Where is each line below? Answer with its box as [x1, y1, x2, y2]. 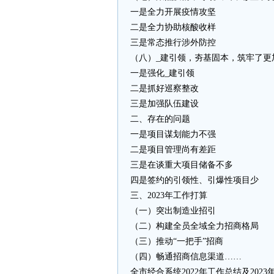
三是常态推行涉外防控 [130, 38, 216, 47]
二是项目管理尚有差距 [130, 145, 216, 154]
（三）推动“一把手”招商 [130, 237, 223, 246]
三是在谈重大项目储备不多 [130, 160, 233, 169]
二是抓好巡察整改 [130, 84, 199, 93]
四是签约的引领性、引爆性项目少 [130, 176, 259, 185]
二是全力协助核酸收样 [130, 23, 216, 32]
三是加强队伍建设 [130, 99, 199, 108]
